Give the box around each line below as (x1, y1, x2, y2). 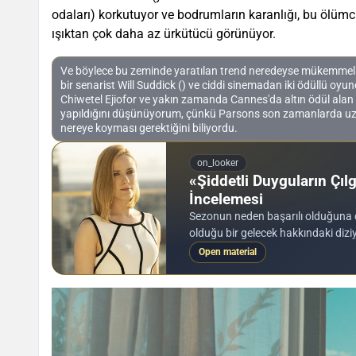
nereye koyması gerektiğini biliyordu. (60, 121, 238, 134)
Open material (198, 246, 257, 258)
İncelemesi (188, 190, 263, 209)
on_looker (197, 157, 239, 168)
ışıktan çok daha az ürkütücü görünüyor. (52, 26, 276, 42)
